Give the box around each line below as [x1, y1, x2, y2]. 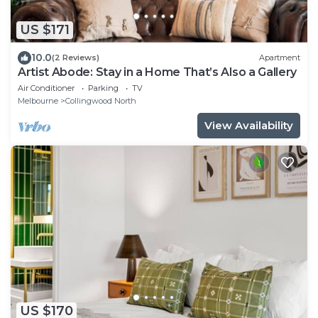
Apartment [259, 53, 300, 63]
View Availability [204, 118, 293, 132]
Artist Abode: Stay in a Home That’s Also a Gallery [18, 65, 297, 79]
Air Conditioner [18, 82, 75, 93]
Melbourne [18, 95, 58, 106]
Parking [88, 82, 119, 93]
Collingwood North [65, 95, 136, 106]
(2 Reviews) [52, 53, 99, 63]
